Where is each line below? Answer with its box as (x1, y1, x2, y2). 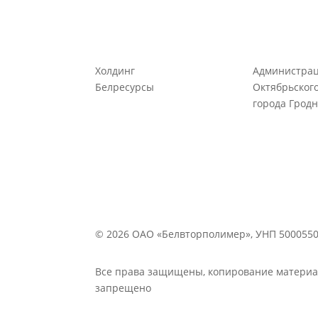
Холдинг (95, 64, 136, 77)
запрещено (95, 280, 152, 295)
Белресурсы (95, 80, 155, 94)
